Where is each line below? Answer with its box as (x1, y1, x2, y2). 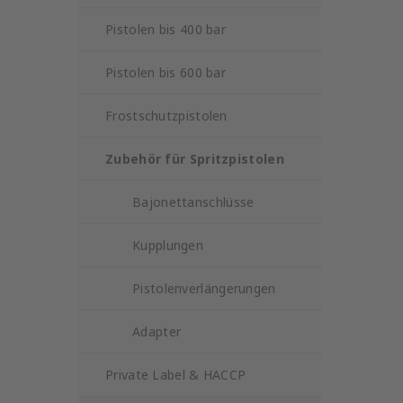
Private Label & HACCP (105, 366, 246, 383)
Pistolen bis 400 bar (105, 21, 226, 38)
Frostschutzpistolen (105, 107, 228, 124)
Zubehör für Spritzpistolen (105, 150, 284, 167)
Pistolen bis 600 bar (105, 64, 226, 81)
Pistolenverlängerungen (132, 280, 276, 297)
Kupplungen (132, 237, 203, 254)
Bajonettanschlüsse (132, 193, 255, 210)
